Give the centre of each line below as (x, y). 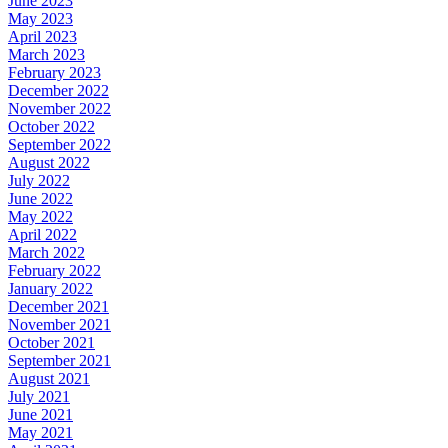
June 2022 (40, 198)
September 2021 (59, 360)
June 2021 (40, 414)
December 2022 (58, 90)
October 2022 (51, 126)
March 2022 (46, 252)
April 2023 (42, 36)
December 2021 (58, 306)
